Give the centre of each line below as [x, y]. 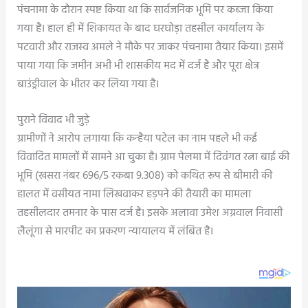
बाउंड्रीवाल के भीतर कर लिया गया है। [88, 84]
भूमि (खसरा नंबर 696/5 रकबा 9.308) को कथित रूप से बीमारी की [144, 176]
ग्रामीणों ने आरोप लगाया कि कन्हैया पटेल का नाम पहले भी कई [137, 139]
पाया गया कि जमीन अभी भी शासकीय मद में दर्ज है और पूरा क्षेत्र [138, 66]
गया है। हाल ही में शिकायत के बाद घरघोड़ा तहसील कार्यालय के [140, 29]
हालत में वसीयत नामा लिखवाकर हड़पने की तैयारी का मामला [134, 195]
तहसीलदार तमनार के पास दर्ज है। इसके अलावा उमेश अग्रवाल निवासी [150, 213]
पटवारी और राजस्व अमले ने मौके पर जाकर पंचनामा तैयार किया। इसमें [150, 47]
